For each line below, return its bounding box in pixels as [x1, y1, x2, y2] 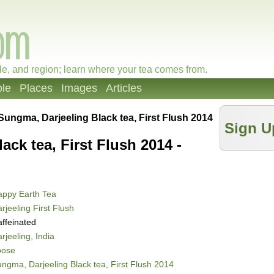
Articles [106, 82, 142, 94]
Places [20, 82, 53, 94]
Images [61, 82, 97, 94]
